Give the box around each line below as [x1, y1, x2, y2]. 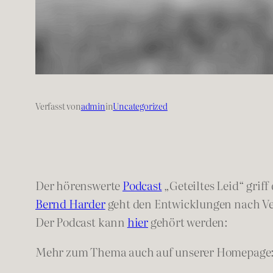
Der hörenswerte [35, 175, 122, 194]
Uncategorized [113, 99, 168, 113]
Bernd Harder [35, 194, 105, 212]
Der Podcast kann [35, 212, 127, 230]
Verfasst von [35, 99, 81, 113]
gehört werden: [147, 212, 229, 230]
